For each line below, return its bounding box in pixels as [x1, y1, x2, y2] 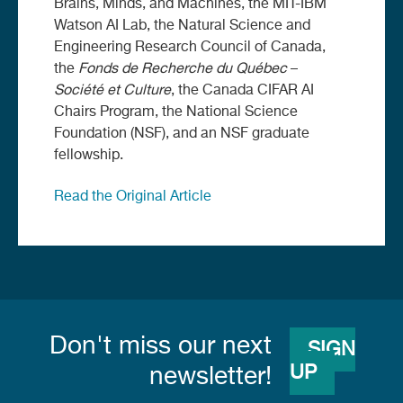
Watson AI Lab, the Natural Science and [54, 18, 310, 33]
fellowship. [54, 148, 123, 163]
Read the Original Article [54, 189, 211, 204]
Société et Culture [54, 83, 171, 98]
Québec [236, 61, 287, 76]
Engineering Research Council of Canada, [54, 40, 326, 55]
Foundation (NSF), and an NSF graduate [54, 126, 309, 141]
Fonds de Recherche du [78, 61, 232, 76]
